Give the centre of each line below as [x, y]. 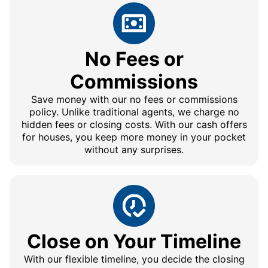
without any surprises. [134, 150]
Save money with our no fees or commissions [134, 100]
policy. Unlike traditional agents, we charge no [134, 112]
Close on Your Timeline [134, 242]
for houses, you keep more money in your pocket [134, 137]
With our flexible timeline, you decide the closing [134, 259]
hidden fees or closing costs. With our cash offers [134, 125]
